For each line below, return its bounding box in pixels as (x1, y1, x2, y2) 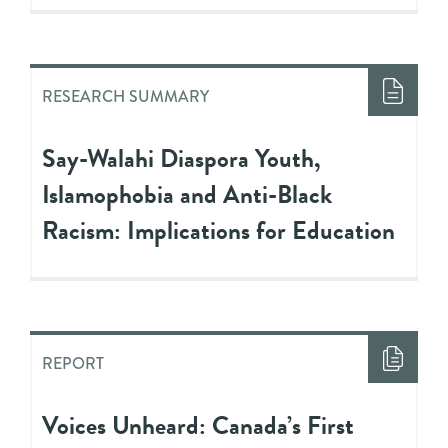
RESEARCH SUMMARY (42, 84, 209, 108)
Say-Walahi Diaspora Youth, (42, 139, 321, 177)
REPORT (42, 351, 104, 375)
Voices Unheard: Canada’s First (42, 406, 354, 444)
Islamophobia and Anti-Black (42, 175, 332, 213)
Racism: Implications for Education (42, 211, 395, 249)
